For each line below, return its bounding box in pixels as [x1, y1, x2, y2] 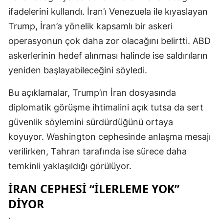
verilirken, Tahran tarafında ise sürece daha [8, 146, 187, 156]
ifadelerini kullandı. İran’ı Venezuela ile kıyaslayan [8, 6, 208, 17]
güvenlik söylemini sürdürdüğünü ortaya [8, 116, 173, 127]
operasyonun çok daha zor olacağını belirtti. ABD [8, 35, 211, 46]
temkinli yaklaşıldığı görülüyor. [8, 160, 131, 171]
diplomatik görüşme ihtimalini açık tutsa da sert [8, 102, 203, 112]
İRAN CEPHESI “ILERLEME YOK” [8, 180, 179, 197]
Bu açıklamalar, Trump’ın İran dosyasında [8, 87, 176, 98]
